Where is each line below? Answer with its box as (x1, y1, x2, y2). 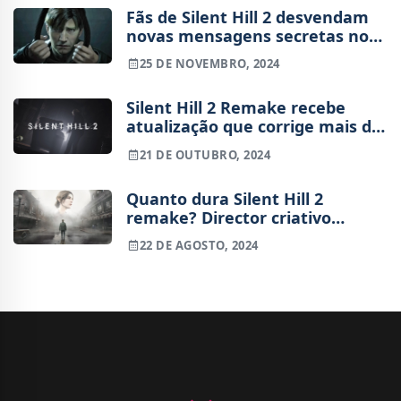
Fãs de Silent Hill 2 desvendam (126, 6, 369, 29)
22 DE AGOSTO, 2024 (139, 236, 259, 253)
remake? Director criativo (126, 206, 331, 228)
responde (126, 225, 201, 247)
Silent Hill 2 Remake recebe (126, 97, 346, 119)
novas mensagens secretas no (126, 25, 369, 47)
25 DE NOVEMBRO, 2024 (139, 55, 280, 73)
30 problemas (126, 134, 234, 157)
